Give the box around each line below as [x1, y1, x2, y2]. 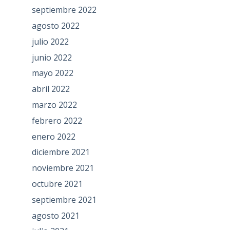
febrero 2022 [31, 114, 82, 126]
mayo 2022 [31, 67, 73, 79]
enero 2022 [31, 130, 75, 142]
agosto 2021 [31, 209, 80, 221]
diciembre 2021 [31, 146, 90, 158]
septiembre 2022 [31, 4, 97, 16]
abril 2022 [31, 83, 70, 95]
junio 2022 [31, 51, 72, 63]
